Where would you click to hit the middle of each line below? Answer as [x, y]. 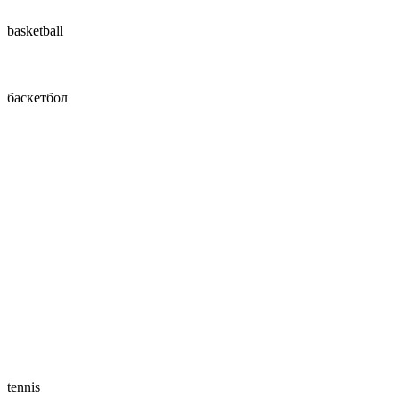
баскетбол [37, 98]
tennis [24, 387]
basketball [35, 31]
